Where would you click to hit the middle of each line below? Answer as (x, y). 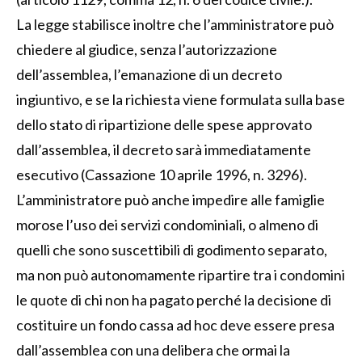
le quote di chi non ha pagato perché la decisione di (174, 299)
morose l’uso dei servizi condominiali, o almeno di (167, 224)
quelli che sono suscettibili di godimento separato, (172, 249)
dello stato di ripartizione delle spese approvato (164, 124)
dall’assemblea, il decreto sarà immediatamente (164, 149)
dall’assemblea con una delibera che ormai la (153, 349)
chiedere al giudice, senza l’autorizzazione (147, 49)
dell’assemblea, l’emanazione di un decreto (149, 74)
